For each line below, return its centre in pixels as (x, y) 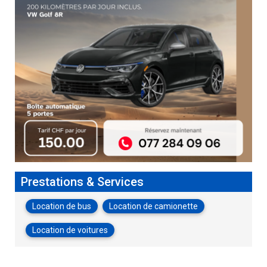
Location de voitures (70, 230)
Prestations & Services (82, 182)
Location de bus (61, 207)
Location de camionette (153, 207)
